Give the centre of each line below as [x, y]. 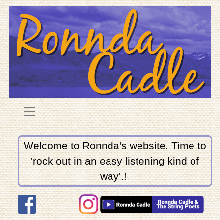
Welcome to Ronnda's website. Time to [115, 146]
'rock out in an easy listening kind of [115, 161]
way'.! [115, 176]
